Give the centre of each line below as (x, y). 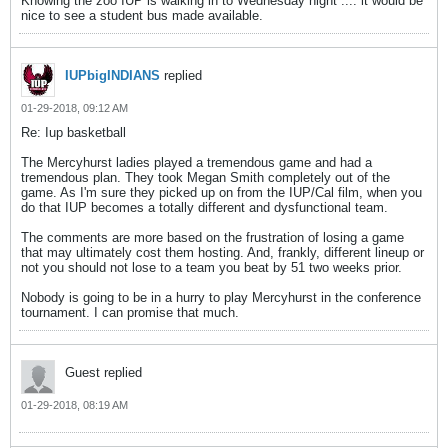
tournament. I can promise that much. (130, 312)
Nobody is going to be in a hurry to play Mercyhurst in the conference (221, 297)
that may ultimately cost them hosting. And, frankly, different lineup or (222, 252)
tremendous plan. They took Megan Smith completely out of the (205, 177)
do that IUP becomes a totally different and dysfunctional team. (204, 207)
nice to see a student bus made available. (142, 15)
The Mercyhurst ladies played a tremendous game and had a (196, 162)
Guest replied (103, 372)
